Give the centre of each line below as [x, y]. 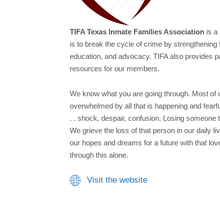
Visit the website [117, 180]
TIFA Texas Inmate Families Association [137, 32]
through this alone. [99, 155]
